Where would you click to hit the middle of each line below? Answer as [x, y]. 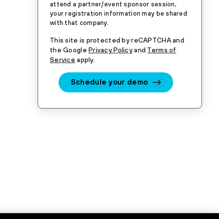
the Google [69, 50]
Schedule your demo [109, 82]
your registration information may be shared [119, 13]
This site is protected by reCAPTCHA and [117, 40]
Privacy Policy [111, 50]
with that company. [79, 23]
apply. [85, 60]
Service [63, 60]
